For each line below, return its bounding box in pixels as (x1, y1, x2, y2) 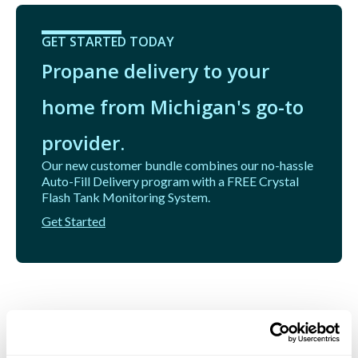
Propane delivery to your (42, 57, 269, 84)
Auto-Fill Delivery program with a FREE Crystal (42, 173, 299, 189)
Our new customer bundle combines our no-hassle (42, 157, 313, 173)
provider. (42, 129, 125, 156)
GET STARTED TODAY (42, 32, 174, 50)
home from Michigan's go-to (42, 93, 304, 120)
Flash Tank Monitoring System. (42, 189, 210, 205)
